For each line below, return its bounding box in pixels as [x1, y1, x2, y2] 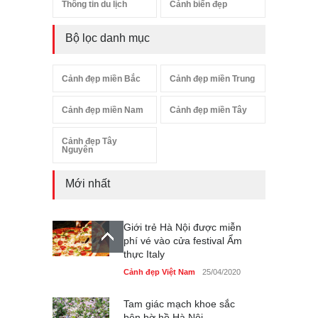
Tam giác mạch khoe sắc [124, 297, 235, 309]
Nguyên [62, 144, 93, 155]
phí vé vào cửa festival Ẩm [124, 234, 242, 246]
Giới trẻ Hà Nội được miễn [124, 221, 241, 233]
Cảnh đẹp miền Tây [170, 104, 248, 115]
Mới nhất [65, 177, 110, 190]
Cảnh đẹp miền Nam [62, 104, 143, 115]
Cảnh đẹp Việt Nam [124, 267, 195, 276]
